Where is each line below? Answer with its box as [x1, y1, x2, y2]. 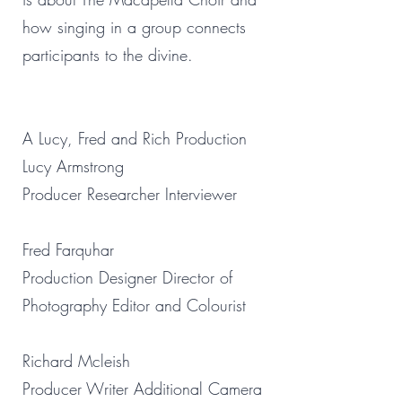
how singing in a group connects [22, 16, 246, 38]
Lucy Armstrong [22, 155, 124, 177]
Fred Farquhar [22, 239, 114, 260]
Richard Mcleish [22, 350, 130, 371]
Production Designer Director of [22, 267, 232, 288]
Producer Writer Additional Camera [22, 378, 262, 399]
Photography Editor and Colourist [22, 294, 246, 316]
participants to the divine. [22, 44, 193, 66]
